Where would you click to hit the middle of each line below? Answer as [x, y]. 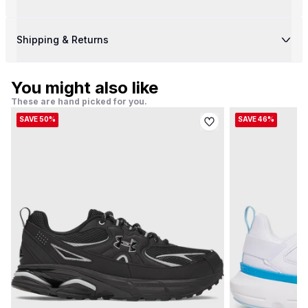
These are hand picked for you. [79, 101]
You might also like [85, 88]
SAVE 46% [256, 119]
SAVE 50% [37, 119]
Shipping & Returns [63, 40]
